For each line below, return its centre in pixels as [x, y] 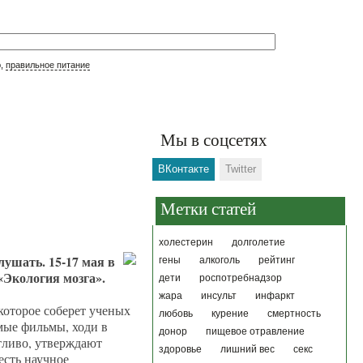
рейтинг [277, 260]
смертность [294, 314]
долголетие [258, 242]
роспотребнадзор [241, 278]
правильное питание [48, 65]
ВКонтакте [184, 169]
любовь [176, 314]
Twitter [241, 169]
